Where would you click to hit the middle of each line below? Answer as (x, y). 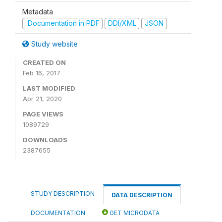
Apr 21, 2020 (42, 98)
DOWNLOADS (45, 139)
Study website (54, 44)
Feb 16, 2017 (42, 73)
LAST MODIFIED (49, 88)
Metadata (38, 12)
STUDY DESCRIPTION (63, 193)
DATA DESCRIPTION (142, 195)
